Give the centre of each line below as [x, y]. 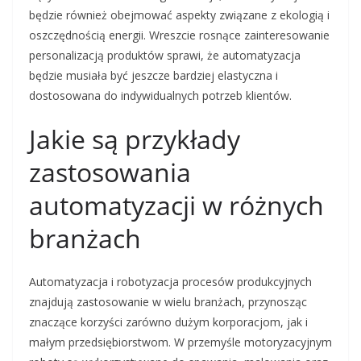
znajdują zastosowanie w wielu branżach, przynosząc [168, 302]
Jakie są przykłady [135, 139]
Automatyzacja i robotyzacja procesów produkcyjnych [170, 282]
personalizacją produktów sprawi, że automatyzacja [165, 56]
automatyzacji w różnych [176, 205]
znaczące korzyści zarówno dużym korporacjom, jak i [168, 322]
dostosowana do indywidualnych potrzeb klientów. [160, 96]
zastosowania [110, 172]
